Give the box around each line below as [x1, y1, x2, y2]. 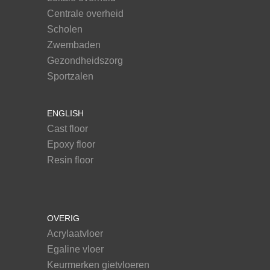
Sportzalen [46, 71, 93, 82]
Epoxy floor [46, 139, 95, 150]
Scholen [46, 24, 83, 35]
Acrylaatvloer [46, 228, 103, 239]
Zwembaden [46, 40, 101, 51]
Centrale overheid [46, 8, 124, 19]
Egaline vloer [46, 244, 104, 255]
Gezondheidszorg [46, 55, 123, 66]
